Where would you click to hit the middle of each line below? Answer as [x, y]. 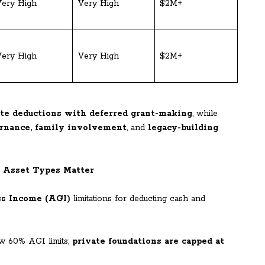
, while [205, 114]
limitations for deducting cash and [138, 199]
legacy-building [183, 128]
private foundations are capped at [148, 242]
